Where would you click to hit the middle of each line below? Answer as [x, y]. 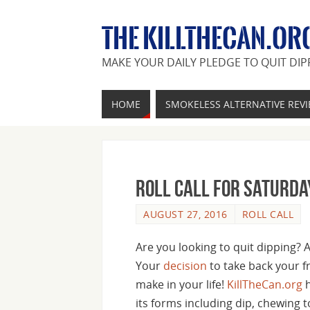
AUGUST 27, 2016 [185, 214]
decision [185, 265]
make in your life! [181, 284]
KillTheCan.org [265, 284]
